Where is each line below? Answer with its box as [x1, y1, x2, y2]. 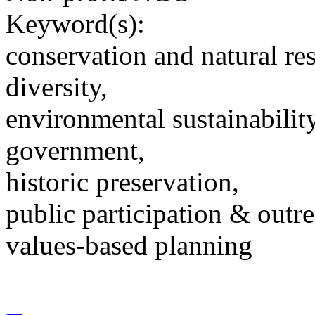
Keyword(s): [6, 8, 145, 39]
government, [6, 134, 145, 165]
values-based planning [6, 229, 252, 260]
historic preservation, [6, 166, 239, 197]
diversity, [6, 71, 108, 102]
